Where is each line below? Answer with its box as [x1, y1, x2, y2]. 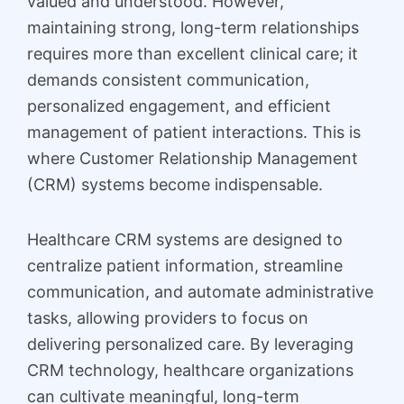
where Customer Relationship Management [27, 149, 358, 168]
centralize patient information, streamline [27, 255, 343, 275]
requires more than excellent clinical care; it [27, 44, 358, 63]
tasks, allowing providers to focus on [27, 308, 308, 327]
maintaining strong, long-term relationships [27, 18, 359, 37]
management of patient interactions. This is [27, 123, 361, 142]
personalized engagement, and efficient [27, 96, 331, 115]
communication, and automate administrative [27, 281, 373, 301]
